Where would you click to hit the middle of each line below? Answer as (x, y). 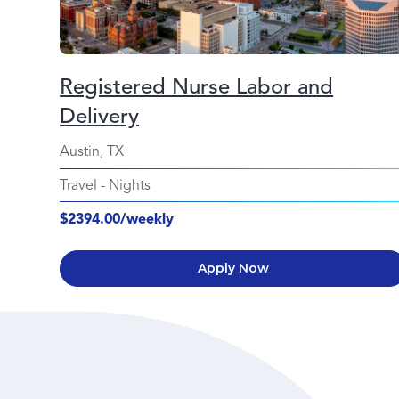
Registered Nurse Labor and (197, 86)
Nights (130, 185)
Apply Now (234, 268)
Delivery (100, 115)
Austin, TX (92, 151)
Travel (79, 185)
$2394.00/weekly (117, 219)
